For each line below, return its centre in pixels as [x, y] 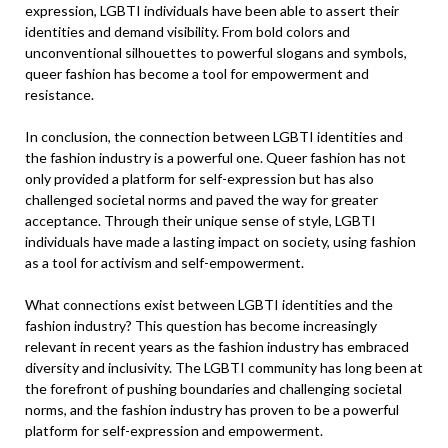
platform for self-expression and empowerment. [174, 430]
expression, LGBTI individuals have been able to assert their [212, 10]
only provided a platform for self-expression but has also [199, 178]
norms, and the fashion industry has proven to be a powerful [212, 409]
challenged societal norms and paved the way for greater [201, 199]
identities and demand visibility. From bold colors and [187, 31]
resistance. [59, 94]
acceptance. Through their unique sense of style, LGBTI [200, 220]
